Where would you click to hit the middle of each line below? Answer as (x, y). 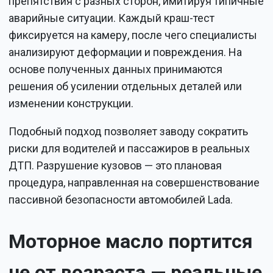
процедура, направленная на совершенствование (134, 182)
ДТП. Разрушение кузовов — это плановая (115, 165)
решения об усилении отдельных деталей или (126, 86)
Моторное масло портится (131, 241)
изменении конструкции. (71, 103)
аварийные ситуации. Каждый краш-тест (112, 18)
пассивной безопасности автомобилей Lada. (121, 199)
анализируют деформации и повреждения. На (126, 52)
